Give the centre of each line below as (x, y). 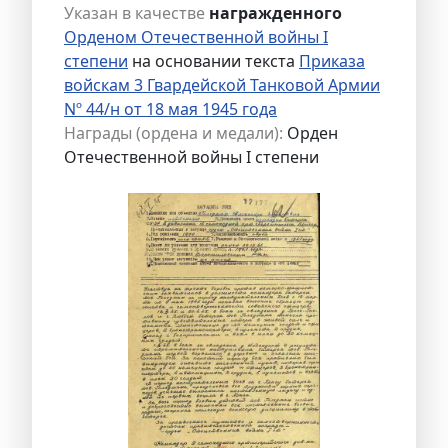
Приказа (332, 60)
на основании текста (213, 60)
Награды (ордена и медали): (173, 132)
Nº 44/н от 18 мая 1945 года (170, 108)
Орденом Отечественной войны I (196, 36)
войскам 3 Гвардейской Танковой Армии (222, 84)
